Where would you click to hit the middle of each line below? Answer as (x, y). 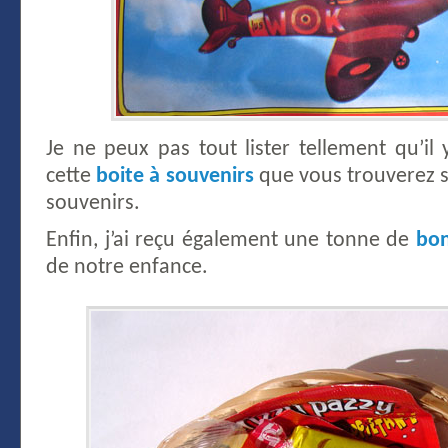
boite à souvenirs (175, 176)
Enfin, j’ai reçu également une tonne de (231, 240)
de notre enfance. (127, 267)
